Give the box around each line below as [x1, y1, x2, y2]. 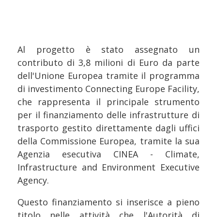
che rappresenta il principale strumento [17, 95, 200, 108]
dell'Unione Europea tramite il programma [17, 69, 200, 81]
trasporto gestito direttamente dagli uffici [17, 122, 200, 134]
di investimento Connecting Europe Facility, [17, 82, 200, 94]
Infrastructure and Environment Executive [17, 161, 200, 173]
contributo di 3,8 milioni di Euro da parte [17, 56, 200, 68]
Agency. [17, 174, 49, 186]
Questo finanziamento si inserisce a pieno [17, 196, 200, 208]
